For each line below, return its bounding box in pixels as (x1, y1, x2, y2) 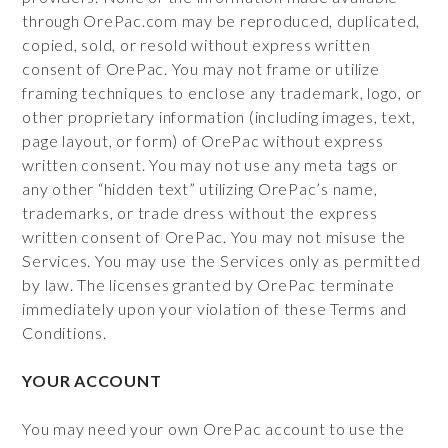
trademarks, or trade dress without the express (22, 203, 378, 222)
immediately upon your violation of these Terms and (22, 299, 407, 318)
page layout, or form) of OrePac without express (22, 131, 384, 150)
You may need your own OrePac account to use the (22, 419, 405, 438)
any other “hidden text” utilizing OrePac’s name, (22, 179, 378, 198)
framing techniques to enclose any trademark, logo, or (22, 83, 423, 102)
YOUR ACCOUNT (22, 371, 162, 390)
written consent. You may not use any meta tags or (22, 155, 399, 174)
